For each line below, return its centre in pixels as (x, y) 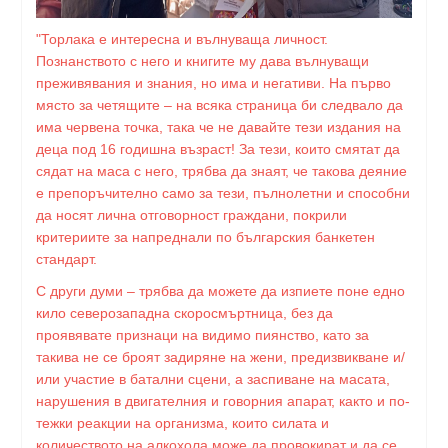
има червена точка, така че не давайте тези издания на (218, 127)
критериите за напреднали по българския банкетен (205, 237)
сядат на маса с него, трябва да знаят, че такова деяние (221, 171)
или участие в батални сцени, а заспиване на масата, (213, 379)
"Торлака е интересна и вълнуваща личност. (182, 39)
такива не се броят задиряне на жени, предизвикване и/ (220, 357)
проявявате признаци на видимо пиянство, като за (202, 335)
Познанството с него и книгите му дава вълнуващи (202, 61)
